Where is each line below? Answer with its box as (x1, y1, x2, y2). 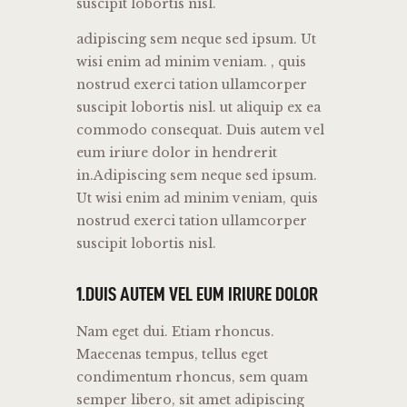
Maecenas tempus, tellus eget (76, 346, 268, 363)
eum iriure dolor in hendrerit (76, 144, 277, 162)
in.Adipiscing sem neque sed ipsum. (76, 167, 317, 184)
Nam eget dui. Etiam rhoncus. (76, 323, 274, 341)
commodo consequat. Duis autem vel (76, 122, 324, 139)
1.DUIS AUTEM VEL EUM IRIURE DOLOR (76, 283, 318, 305)
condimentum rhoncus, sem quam (76, 369, 308, 386)
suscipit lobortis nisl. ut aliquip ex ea (76, 99, 321, 116)
